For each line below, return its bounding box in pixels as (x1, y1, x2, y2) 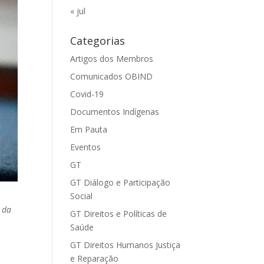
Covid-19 (70, 88, 104, 100)
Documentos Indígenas (70, 106, 160, 117)
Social (70, 190, 93, 202)
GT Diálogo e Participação (70, 177, 171, 188)
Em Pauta (70, 124, 108, 135)
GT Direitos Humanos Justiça (70, 239, 181, 250)
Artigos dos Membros (70, 53, 154, 64)
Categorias (70, 34, 126, 48)
